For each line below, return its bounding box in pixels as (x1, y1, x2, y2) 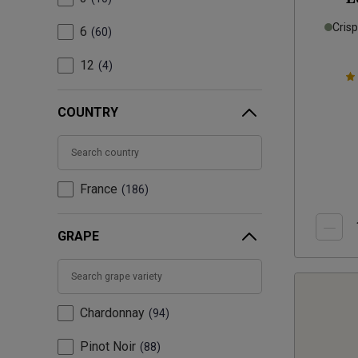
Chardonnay (80, 305, 145, 321)
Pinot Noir (80, 339, 136, 355)
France (80, 181, 117, 197)
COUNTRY (58, 105, 118, 121)
